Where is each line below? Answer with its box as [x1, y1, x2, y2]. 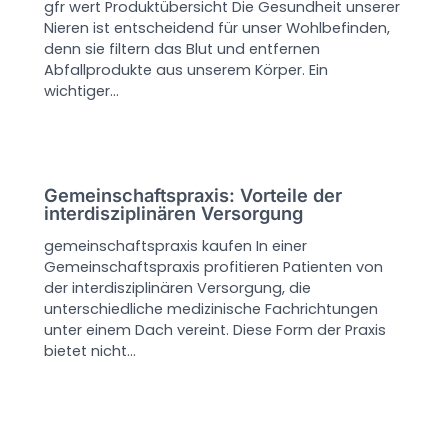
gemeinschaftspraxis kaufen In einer [44, 236, 308, 257]
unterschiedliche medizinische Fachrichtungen [44, 299, 379, 320]
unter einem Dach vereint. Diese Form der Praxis [44, 320, 387, 341]
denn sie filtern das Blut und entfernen [44, 38, 321, 59]
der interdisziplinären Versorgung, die [44, 278, 312, 299]
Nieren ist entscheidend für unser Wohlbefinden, [44, 17, 391, 38]
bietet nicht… [44, 341, 137, 362]
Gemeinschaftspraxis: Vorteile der [44, 183, 343, 206]
